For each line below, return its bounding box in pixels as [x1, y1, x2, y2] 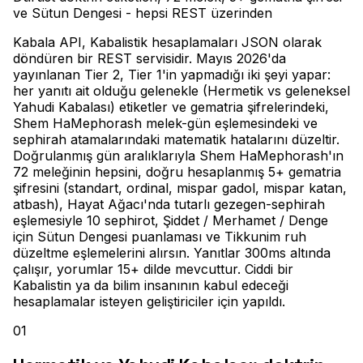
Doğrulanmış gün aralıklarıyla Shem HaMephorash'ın [13, 147, 344, 164]
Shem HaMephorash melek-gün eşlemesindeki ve [13, 114, 318, 131]
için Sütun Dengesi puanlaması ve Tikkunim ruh [13, 228, 306, 245]
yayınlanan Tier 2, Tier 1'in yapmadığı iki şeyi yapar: [13, 66, 331, 83]
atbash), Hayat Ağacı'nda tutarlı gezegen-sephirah [13, 195, 325, 212]
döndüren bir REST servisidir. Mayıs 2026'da [13, 49, 286, 66]
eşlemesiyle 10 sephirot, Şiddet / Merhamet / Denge [13, 211, 328, 228]
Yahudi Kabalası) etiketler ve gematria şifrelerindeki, [13, 98, 329, 115]
